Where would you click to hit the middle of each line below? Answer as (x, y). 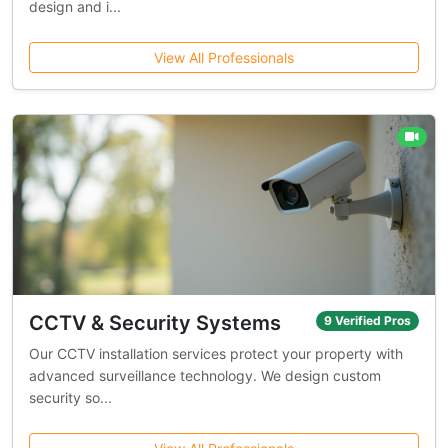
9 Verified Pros (368, 321)
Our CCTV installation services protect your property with (216, 353)
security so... (70, 397)
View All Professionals (224, 57)
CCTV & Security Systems (155, 323)
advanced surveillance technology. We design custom (205, 375)
